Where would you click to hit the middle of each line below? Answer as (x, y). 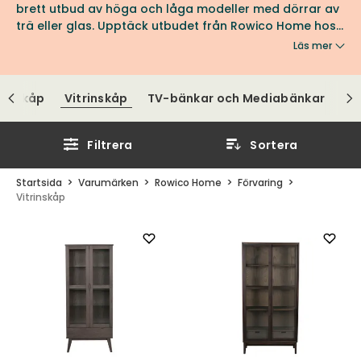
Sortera (274, 145)
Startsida (39, 183)
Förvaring (260, 183)
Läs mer (313, 46)
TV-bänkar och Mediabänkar (236, 98)
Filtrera (110, 145)
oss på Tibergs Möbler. (83, 43)
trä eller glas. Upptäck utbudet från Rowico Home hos (176, 26)
